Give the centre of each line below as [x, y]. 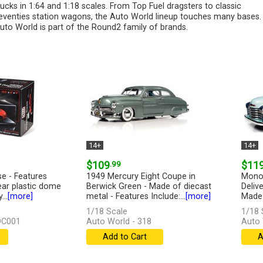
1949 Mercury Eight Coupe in [141, 177]
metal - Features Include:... [136, 197]
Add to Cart [124, 237]
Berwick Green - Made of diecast [149, 187]
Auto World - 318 [119, 222]
